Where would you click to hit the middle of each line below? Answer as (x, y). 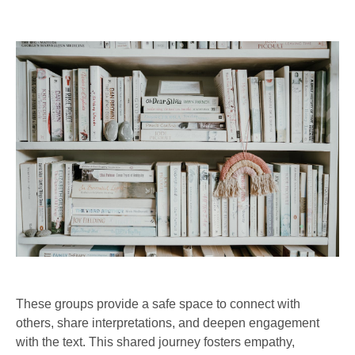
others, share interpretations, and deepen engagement (168, 323)
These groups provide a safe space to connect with (158, 303)
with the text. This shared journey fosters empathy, (155, 342)
